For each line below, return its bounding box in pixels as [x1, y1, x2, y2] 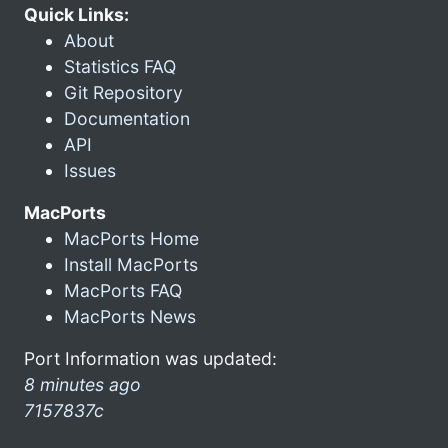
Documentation [64, 107, 190, 129]
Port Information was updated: [24, 347, 277, 369]
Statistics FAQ [64, 55, 176, 77]
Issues [64, 159, 116, 181]
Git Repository [64, 81, 183, 103]
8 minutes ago [24, 373, 141, 395]
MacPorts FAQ [64, 279, 182, 301]
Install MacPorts [64, 253, 198, 275]
